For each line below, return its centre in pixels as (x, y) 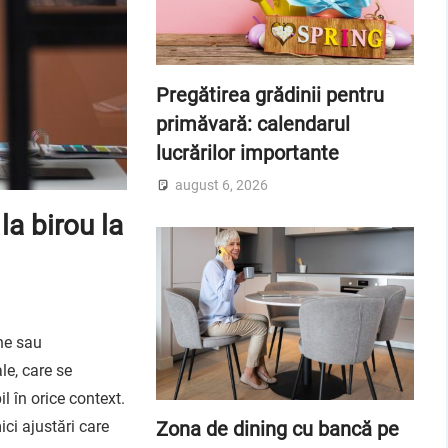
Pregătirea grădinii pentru (269, 94)
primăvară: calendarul (252, 123)
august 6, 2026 (221, 185)
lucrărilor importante (247, 152)
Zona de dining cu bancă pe (277, 429)
